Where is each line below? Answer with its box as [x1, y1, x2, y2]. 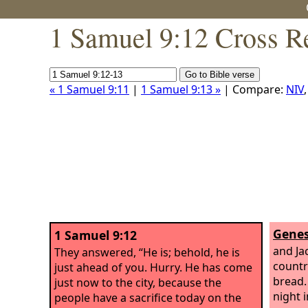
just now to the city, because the [54, 274, 221, 290]
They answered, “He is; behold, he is [54, 244, 240, 260]
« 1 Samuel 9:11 [49, 82, 129, 97]
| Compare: [221, 82, 286, 97]
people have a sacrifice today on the [54, 289, 241, 305]
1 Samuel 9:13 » [141, 82, 221, 97]
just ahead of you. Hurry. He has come [54, 259, 252, 275]
